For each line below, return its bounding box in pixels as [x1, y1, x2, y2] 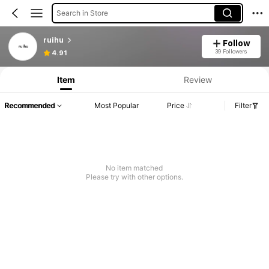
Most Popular [94, 101, 139, 110]
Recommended [4, 101, 55, 110]
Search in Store [56, 8, 108, 17]
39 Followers [215, 47, 247, 55]
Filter [235, 101, 252, 110]
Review [183, 74, 212, 85]
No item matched [106, 163, 163, 173]
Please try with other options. [85, 172, 183, 182]
